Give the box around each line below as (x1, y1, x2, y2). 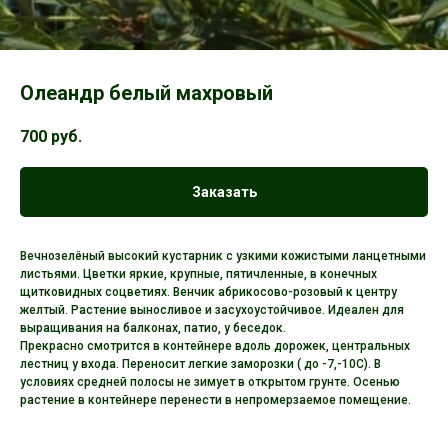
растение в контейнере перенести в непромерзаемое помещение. (20, 393, 411, 408)
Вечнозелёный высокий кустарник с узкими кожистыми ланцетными (20, 249, 426, 264)
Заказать (191, 184, 257, 201)
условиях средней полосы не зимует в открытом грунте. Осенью (20, 375, 400, 390)
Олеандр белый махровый (20, 81, 273, 105)
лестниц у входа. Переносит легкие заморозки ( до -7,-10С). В (20, 357, 381, 372)
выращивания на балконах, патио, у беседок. (20, 321, 286, 336)
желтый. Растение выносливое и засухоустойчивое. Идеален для (20, 303, 404, 318)
